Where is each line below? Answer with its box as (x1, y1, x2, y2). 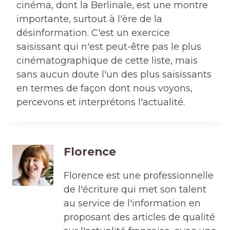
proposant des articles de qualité (64, 212, 215, 223)
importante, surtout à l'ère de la (16, 13, 162, 25)
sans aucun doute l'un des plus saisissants (16, 69, 212, 81)
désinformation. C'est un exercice (16, 27, 170, 39)
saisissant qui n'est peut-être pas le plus (16, 41, 201, 53)
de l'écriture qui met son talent (64, 184, 206, 196)
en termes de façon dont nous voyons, (16, 83, 193, 94)
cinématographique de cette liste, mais (16, 55, 198, 67)
